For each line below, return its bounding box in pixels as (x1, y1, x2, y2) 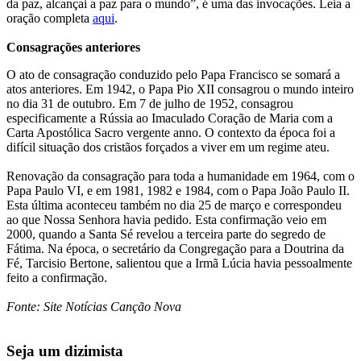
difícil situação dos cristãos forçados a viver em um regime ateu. (6, 140, 330, 154)
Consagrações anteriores (6, 40, 140, 54)
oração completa (6, 11, 93, 25)
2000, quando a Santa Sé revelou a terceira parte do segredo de (6, 227, 326, 241)
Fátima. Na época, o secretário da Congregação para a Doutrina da (6, 242, 344, 255)
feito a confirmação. (6, 271, 107, 284)
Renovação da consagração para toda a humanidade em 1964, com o (6, 169, 355, 183)
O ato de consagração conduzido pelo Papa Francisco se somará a (6, 68, 340, 81)
